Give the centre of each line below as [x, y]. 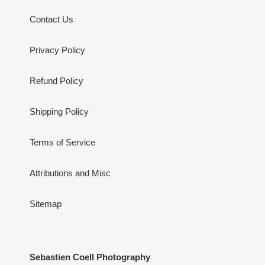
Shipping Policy [59, 111]
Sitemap [46, 203]
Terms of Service [62, 142]
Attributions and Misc [70, 173]
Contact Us [51, 19]
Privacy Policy [57, 50]
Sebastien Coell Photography [90, 257]
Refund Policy [56, 80]
